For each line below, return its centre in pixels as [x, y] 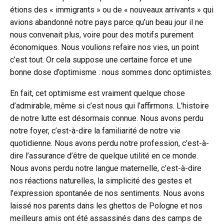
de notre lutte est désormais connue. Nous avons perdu [107, 118]
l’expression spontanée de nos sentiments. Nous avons [107, 193]
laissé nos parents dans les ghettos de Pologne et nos [106, 206]
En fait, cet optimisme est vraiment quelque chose [97, 93]
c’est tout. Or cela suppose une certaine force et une [101, 60]
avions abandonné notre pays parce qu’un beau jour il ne [107, 22]
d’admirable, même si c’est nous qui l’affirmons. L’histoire [109, 106]
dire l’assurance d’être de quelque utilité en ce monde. [104, 156]
